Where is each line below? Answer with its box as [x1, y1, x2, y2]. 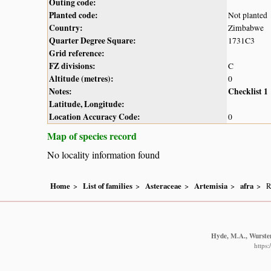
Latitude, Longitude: [49, 97, 125, 110]
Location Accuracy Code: [49, 110, 140, 123]
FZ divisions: [49, 59, 96, 72]
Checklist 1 [228, 85, 268, 97]
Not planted [228, 9, 267, 21]
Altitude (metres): [49, 72, 114, 85]
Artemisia [194, 180, 227, 192]
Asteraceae [145, 180, 181, 192]
